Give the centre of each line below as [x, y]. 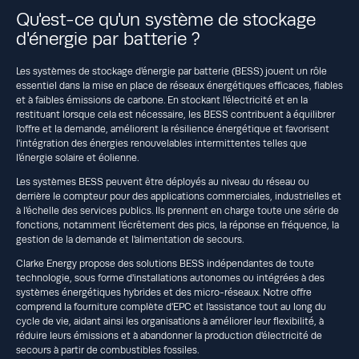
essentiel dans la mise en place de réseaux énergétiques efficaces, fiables [179, 85]
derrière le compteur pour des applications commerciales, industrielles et [179, 196]
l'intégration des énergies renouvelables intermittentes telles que [161, 143]
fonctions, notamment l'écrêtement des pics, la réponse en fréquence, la [177, 225]
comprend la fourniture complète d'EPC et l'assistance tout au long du [171, 307]
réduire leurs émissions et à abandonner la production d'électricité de [169, 335]
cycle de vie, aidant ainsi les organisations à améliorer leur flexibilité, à [170, 321]
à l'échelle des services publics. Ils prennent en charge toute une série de [177, 210]
